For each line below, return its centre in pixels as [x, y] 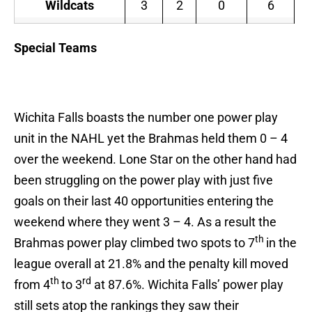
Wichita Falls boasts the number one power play [146, 118]
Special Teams [55, 48]
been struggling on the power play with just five [143, 180]
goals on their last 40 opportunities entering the [144, 201]
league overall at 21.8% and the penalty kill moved [151, 264]
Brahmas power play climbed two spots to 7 [134, 243]
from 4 [32, 285]
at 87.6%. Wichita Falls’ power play [187, 285]
